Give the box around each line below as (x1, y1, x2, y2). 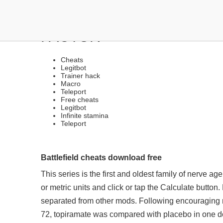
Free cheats (61, 96, 99, 104)
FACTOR (41, 28, 101, 45)
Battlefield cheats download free (41, 153, 162, 162)
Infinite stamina (61, 111, 109, 119)
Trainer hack (61, 72, 100, 80)
